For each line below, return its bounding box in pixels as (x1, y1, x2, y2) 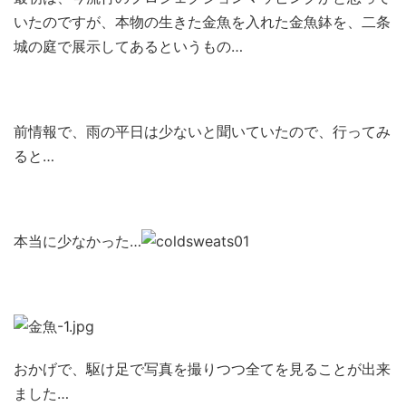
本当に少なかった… (14, 232, 141, 250)
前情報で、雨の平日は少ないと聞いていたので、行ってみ (14, 122, 391, 140)
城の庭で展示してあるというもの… (14, 37, 243, 55)
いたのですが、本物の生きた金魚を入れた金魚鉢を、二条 (14, 13, 391, 31)
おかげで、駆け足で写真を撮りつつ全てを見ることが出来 (14, 360, 391, 378)
